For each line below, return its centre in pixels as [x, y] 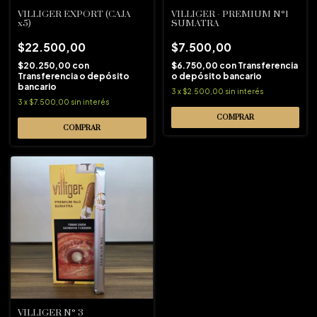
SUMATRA [195, 23]
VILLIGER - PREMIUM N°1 [230, 14]
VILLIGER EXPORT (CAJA [74, 14]
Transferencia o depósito [74, 76]
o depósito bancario [216, 76]
